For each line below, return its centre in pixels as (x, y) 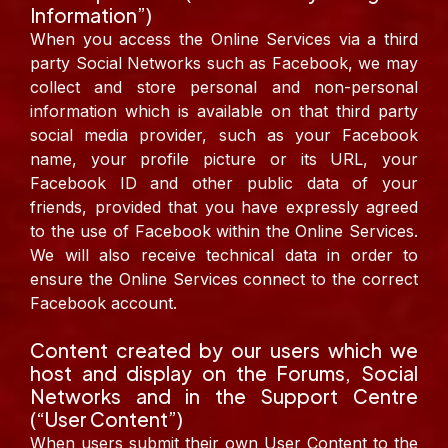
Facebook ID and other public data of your (224, 183)
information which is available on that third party (224, 111)
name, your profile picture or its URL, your (224, 159)
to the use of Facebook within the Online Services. (224, 231)
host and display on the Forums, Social (224, 373)
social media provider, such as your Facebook (224, 135)
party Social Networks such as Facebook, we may (224, 63)
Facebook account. (103, 303)
